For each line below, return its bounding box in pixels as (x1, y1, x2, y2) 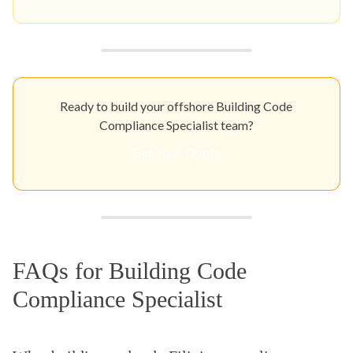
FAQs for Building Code (13, 257, 247, 284)
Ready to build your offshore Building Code (60, 98, 293, 113)
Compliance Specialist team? (98, 117, 254, 132)
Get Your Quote (132, 143, 221, 159)
